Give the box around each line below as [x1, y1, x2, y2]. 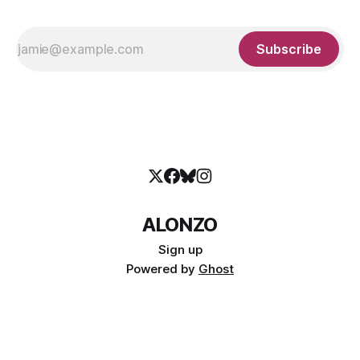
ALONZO [142, 213, 218, 237]
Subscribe [256, 41, 321, 58]
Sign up [157, 242, 202, 258]
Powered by [126, 261, 198, 277]
